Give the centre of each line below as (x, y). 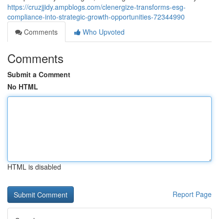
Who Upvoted (103, 32)
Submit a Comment (39, 74)
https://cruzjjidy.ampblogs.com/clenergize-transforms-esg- (97, 7)
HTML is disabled (34, 167)
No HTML (23, 87)
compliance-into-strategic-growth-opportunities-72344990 (96, 17)
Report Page (192, 194)
